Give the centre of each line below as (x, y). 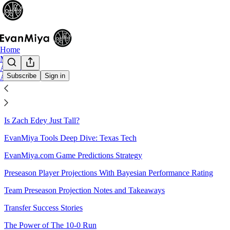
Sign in (55, 76)
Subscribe (22, 76)
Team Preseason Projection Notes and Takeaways (84, 190)
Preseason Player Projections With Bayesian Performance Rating (109, 172)
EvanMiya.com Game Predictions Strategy (73, 155)
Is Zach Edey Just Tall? (42, 120)
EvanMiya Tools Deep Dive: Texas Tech (70, 138)
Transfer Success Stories (43, 207)
